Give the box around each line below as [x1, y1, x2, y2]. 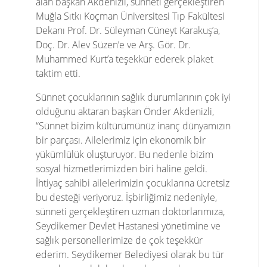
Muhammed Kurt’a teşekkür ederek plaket [36, 52, 213, 66]
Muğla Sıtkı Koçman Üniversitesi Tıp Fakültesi [36, 9, 225, 23]
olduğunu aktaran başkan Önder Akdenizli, [36, 104, 214, 118]
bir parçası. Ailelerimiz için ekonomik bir [36, 133, 206, 147]
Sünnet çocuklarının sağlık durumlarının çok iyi [36, 90, 231, 104]
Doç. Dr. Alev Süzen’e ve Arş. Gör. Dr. [36, 38, 191, 51]
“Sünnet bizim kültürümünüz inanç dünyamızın [36, 119, 231, 132]
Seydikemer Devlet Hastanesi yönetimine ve [36, 219, 221, 232]
